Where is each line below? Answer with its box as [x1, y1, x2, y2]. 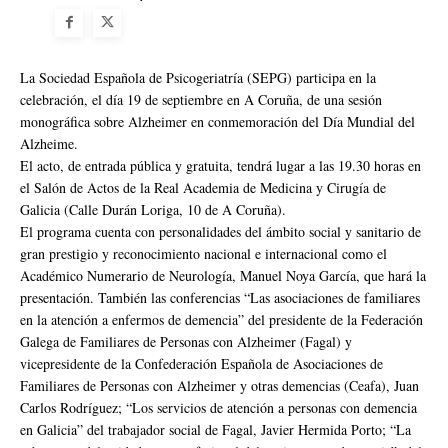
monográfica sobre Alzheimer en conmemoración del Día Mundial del [20, 111, 415, 131]
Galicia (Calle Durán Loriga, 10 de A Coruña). [20, 199, 286, 219]
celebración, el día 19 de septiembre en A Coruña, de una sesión [20, 89, 382, 109]
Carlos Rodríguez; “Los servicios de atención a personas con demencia [20, 397, 417, 417]
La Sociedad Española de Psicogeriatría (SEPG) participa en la [20, 67, 376, 87]
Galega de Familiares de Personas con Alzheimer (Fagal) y [20, 331, 352, 351]
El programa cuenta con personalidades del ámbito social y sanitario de [20, 221, 421, 241]
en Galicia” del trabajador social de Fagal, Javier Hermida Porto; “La [20, 419, 411, 439]
